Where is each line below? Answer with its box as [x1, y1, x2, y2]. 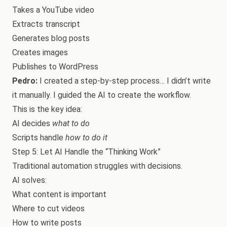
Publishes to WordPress [12, 62, 98, 71]
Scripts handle [12, 133, 65, 142]
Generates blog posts [12, 33, 90, 43]
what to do [52, 119, 90, 128]
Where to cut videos [12, 204, 85, 213]
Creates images [12, 48, 68, 57]
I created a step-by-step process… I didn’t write [37, 76, 211, 86]
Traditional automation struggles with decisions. [12, 161, 182, 171]
